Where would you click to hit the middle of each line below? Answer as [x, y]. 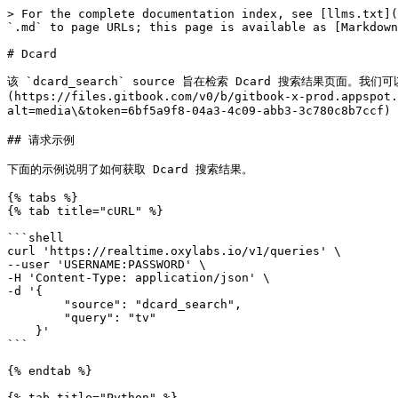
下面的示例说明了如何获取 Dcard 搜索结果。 [130, 169]
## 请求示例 [41, 140]
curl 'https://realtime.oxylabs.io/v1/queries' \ [174, 251]
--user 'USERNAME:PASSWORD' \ [107, 264]
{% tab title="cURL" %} [85, 211]
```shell [36, 238]
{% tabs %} [43, 198]
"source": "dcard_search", [36, 304]
